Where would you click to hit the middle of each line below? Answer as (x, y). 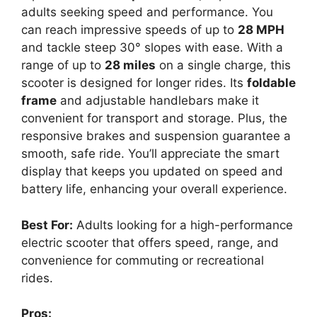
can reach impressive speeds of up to (129, 30)
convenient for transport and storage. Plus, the (154, 118)
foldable (271, 83)
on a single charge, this (223, 65)
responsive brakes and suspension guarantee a (156, 136)
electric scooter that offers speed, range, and (150, 242)
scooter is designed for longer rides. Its (134, 83)
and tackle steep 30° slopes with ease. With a (152, 47)
